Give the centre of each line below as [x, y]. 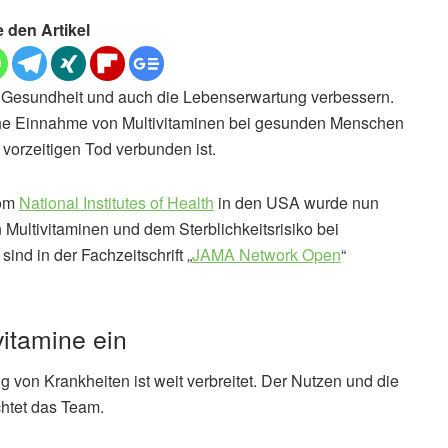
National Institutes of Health [116, 203]
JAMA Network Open [266, 255]
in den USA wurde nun [296, 203]
